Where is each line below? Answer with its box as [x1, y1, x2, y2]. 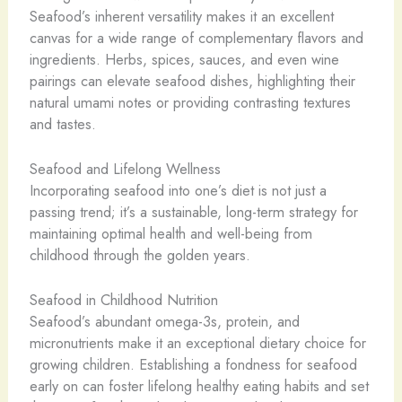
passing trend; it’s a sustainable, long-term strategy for [29, 201, 358, 223]
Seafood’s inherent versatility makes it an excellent [29, 4, 334, 27]
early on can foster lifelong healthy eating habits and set [29, 375, 369, 398]
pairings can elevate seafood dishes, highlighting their [29, 69, 355, 92]
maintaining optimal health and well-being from [29, 223, 312, 245]
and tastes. [29, 112, 96, 135]
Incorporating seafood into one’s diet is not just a [29, 179, 327, 202]
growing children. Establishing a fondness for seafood [29, 354, 357, 376]
